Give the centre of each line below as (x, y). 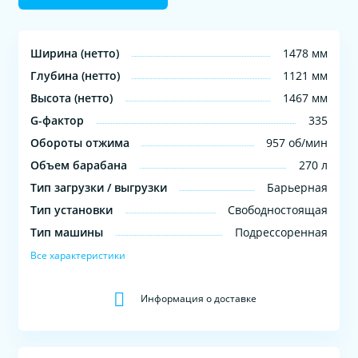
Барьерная (297, 187)
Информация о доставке (198, 298)
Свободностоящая (277, 209)
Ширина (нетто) (75, 53)
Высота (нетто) (72, 97)
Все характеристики (78, 255)
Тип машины (67, 232)
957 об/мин (296, 142)
